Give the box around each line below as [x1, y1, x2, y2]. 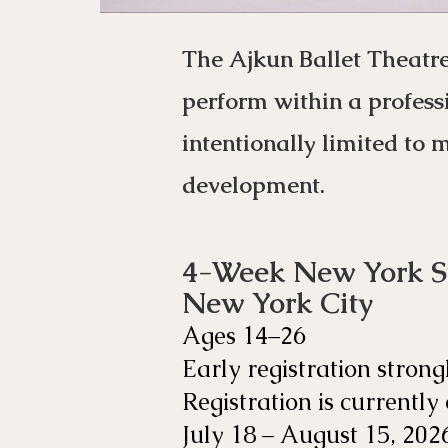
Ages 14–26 [182, 320, 306, 351]
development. [182, 170, 325, 200]
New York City [182, 284, 373, 322]
